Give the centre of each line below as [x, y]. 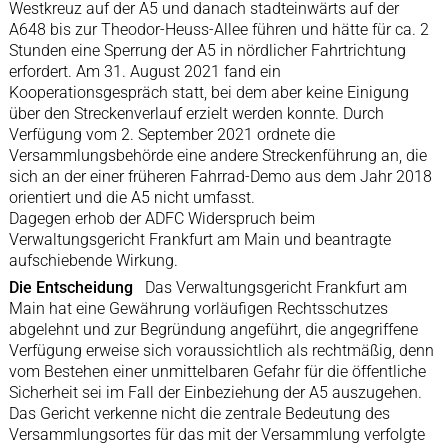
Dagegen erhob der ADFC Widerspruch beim [161, 218]
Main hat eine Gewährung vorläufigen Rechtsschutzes [198, 308]
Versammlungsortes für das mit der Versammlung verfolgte [216, 434]
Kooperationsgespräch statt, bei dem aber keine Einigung [208, 92]
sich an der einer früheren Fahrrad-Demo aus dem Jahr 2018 [220, 176]
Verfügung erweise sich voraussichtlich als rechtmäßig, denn [221, 350]
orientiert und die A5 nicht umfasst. [131, 197]
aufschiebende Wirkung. [93, 260]
